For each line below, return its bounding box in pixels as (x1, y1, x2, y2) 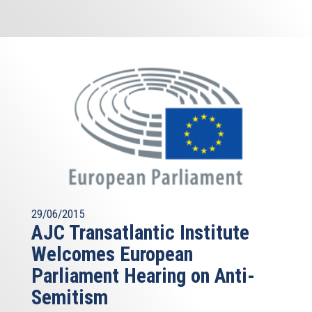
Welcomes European (31, 242, 193, 267)
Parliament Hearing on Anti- (31, 264, 255, 288)
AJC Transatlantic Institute (31, 221, 249, 245)
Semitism (31, 286, 108, 310)
